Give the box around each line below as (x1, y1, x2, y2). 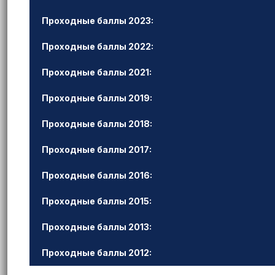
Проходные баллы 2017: (42, 144, 152, 155)
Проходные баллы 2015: (42, 196, 152, 206)
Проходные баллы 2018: (42, 118, 152, 129)
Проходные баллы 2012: (42, 247, 152, 258)
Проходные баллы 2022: (42, 41, 153, 52)
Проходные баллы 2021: (42, 67, 152, 77)
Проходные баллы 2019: (42, 93, 152, 103)
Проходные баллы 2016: (42, 170, 152, 180)
